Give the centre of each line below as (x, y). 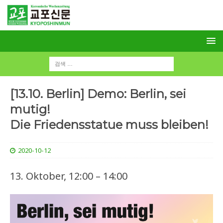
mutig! (30, 110)
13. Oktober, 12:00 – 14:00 (69, 176)
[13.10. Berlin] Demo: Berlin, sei (98, 94)
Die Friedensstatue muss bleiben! (109, 125)
